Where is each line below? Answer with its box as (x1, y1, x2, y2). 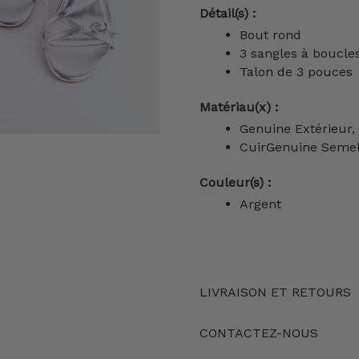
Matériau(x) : (200, 99, 278, 115)
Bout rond (240, 27, 301, 43)
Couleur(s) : (200, 175, 271, 191)
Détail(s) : (200, 6, 256, 22)
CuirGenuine (240, 139, 321, 155)
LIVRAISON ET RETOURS (200, 284, 351, 301)
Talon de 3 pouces (240, 64, 353, 80)
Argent (240, 196, 281, 212)
